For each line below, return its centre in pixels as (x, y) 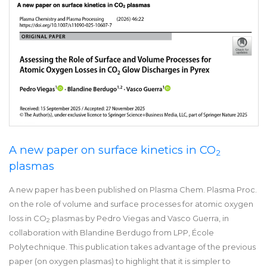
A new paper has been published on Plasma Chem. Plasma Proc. (133, 189)
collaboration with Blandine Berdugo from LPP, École (111, 232)
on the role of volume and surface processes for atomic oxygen (131, 204)
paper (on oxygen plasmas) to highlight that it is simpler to (120, 261)
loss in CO (28, 218)
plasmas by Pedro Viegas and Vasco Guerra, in (139, 218)
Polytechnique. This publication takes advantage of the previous (132, 246)
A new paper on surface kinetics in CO (112, 150)
